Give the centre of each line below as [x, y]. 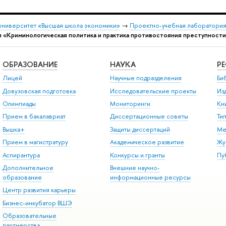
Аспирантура [21, 155]
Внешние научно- [135, 167]
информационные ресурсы [150, 177]
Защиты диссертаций [140, 129]
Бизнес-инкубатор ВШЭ [37, 203]
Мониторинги [130, 104]
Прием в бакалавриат [34, 117]
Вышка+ [13, 129]
